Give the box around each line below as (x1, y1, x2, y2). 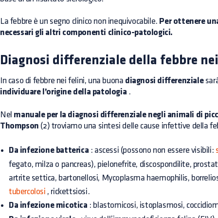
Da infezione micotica (9, 201, 88, 210)
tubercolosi (9, 187, 46, 196)
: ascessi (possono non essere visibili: (89, 146, 216, 154)
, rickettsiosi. (45, 187, 90, 196)
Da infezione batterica (9, 146, 89, 155)
